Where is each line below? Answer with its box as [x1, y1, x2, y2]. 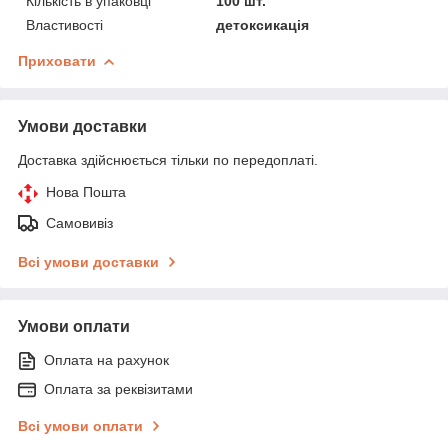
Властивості [26, 16, 103, 33]
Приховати [18, 52, 96, 69]
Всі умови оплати [18, 417, 143, 434]
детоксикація [216, 16, 310, 33]
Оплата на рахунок [44, 351, 169, 368]
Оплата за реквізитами [44, 380, 193, 397]
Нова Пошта [46, 183, 126, 200]
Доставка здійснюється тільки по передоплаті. [18, 151, 318, 168]
